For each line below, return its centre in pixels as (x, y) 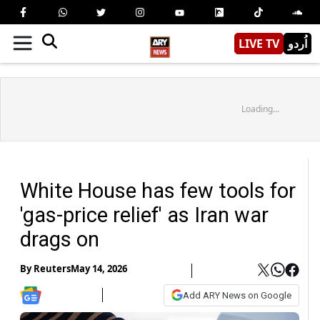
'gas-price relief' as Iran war (144, 215)
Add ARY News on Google (237, 295)
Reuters (52, 269)
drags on (60, 239)
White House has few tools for (158, 190)
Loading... (260, 109)
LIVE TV (259, 43)
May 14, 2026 (99, 269)
